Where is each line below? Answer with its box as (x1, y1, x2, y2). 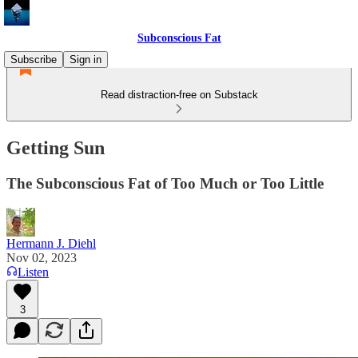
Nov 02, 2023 (6, 250, 77, 265)
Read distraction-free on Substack (100, 89, 258, 101)
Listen (18, 265, 49, 279)
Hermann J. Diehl (6, 236, 96, 250)
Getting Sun (6, 137, 105, 158)
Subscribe (10, 54, 57, 66)
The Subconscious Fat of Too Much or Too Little (6, 174, 324, 192)
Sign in (70, 54, 101, 66)
